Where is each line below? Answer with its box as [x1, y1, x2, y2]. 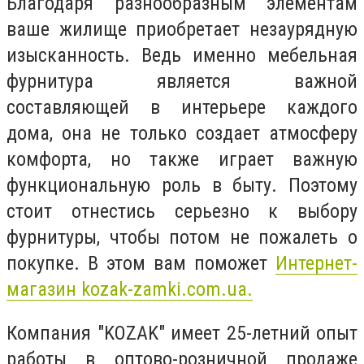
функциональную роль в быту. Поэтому [6, 174, 357, 197]
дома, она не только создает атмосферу [6, 122, 357, 145]
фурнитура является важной [6, 70, 357, 93]
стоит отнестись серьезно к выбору [6, 200, 357, 223]
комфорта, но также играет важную [6, 148, 357, 171]
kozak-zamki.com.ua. [81, 278, 253, 301]
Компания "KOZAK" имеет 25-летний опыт [6, 321, 357, 344]
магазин [6, 278, 81, 301]
